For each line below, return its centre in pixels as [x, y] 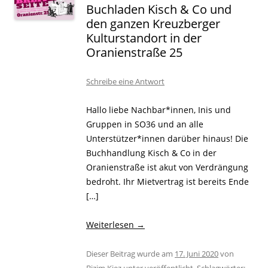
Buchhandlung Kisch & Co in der [151, 153]
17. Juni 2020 [197, 253]
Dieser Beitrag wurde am [130, 253]
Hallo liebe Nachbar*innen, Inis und [159, 109]
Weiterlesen [111, 224]
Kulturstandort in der [144, 38]
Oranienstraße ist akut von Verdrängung [167, 167]
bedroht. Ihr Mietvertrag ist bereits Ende [167, 181]
